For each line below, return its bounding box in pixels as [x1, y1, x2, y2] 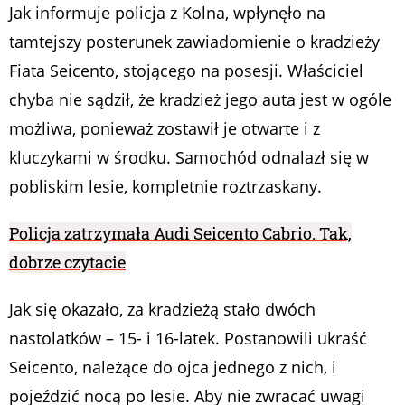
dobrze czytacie [9, 250, 126, 273]
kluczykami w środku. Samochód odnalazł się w [9, 146, 369, 168]
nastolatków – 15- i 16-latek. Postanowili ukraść [9, 326, 367, 349]
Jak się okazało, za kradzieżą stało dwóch [9, 297, 316, 320]
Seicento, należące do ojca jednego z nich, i [9, 355, 336, 378]
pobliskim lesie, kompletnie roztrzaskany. [9, 174, 322, 197]
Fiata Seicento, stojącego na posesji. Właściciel [9, 59, 363, 81]
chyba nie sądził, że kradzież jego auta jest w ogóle [9, 88, 391, 110]
